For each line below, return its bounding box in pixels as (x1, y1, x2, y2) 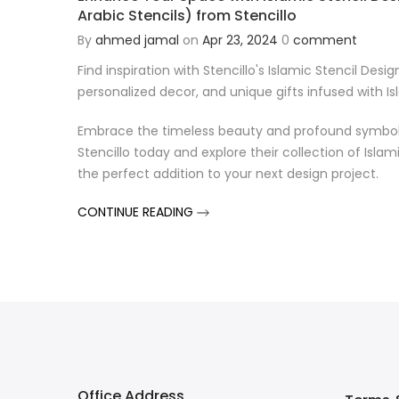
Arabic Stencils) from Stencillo (77, 4, 297, 26)
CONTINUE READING (77, 202, 197, 221)
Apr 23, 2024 (202, 30, 278, 49)
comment (293, 30, 357, 49)
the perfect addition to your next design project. (77, 164, 379, 183)
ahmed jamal (95, 30, 179, 49)
